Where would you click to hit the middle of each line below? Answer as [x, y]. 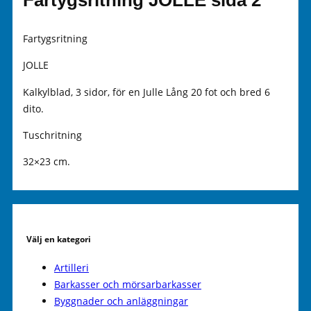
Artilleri [72, 267]
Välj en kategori [59, 239]
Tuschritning [52, 135]
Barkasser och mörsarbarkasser [128, 284]
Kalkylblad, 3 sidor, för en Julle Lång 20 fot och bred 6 [146, 92]
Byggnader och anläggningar [121, 301]
